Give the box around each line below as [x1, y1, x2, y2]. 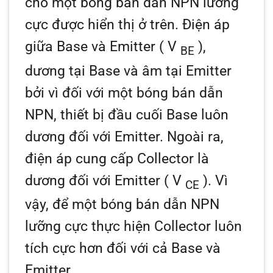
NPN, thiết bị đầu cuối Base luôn [25, 106, 229, 123]
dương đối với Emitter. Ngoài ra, [25, 128, 224, 145]
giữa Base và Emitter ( [25, 38, 168, 55]
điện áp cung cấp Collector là [25, 150, 210, 167]
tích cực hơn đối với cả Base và [25, 240, 221, 257]
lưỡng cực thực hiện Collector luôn [25, 218, 243, 235]
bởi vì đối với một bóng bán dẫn [25, 84, 224, 101]
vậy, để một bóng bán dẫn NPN [25, 196, 220, 213]
